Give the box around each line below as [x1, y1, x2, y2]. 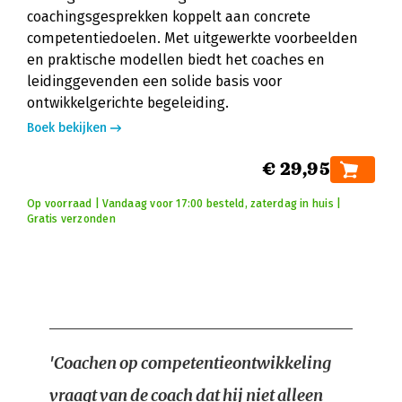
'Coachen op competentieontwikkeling [49, 353, 331, 373]
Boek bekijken [27, 120, 107, 135]
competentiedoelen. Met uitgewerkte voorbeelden [27, 30, 358, 47]
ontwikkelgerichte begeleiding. [27, 94, 229, 111]
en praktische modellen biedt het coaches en [27, 51, 325, 68]
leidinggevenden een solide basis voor [27, 73, 282, 90]
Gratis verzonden [27, 213, 116, 225]
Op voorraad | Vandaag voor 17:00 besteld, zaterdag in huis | [27, 197, 342, 210]
